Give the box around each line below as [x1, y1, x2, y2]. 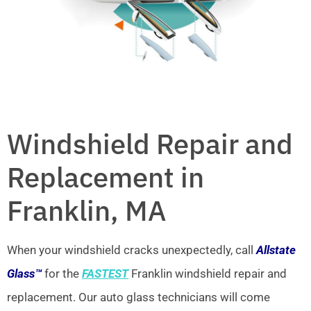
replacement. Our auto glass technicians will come [7, 289, 270, 304]
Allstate [256, 242, 296, 257]
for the [42, 266, 82, 280]
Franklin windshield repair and [128, 266, 287, 280]
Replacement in [7, 158, 204, 195]
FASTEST [82, 266, 128, 280]
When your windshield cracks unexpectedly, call [7, 242, 256, 257]
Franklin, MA [7, 192, 166, 228]
